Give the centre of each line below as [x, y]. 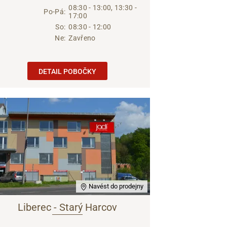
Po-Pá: [55, 11]
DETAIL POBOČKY [67, 71]
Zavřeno [82, 38]
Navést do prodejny [115, 186]
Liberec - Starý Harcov [67, 207]
